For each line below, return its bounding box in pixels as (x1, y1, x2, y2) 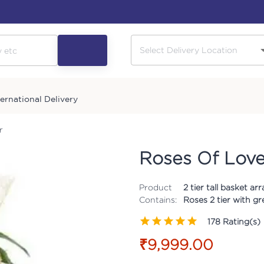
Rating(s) (220, 217, 260, 226)
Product (139, 182, 172, 192)
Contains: (139, 194, 177, 204)
